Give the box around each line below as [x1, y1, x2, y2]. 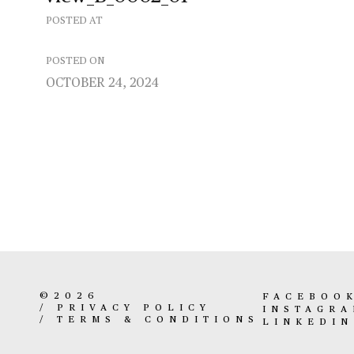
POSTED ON [46, 55, 104, 66]
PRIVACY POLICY [57, 303, 211, 313]
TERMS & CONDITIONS [57, 315, 259, 325]
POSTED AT [46, 15, 103, 26]
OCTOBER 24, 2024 [46, 77, 159, 91]
